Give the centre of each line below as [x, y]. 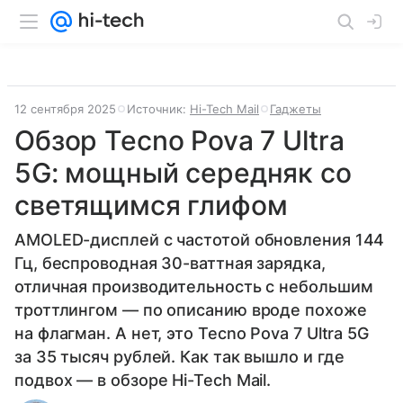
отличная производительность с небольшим [194, 287]
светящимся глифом [151, 205]
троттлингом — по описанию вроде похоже [191, 310]
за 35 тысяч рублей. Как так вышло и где [179, 357]
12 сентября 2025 [65, 109]
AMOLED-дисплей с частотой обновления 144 [200, 240]
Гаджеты [296, 109]
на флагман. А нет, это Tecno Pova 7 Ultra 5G [192, 333]
